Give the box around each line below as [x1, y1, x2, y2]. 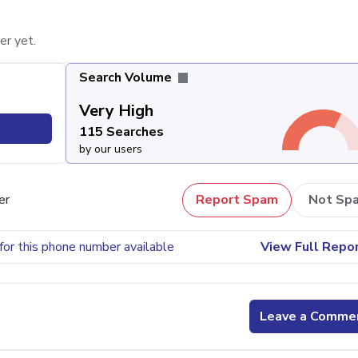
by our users [78, 141, 142, 157]
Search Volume [78, 68, 175, 86]
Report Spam [196, 191, 278, 209]
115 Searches [78, 122, 164, 141]
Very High [78, 99, 153, 121]
